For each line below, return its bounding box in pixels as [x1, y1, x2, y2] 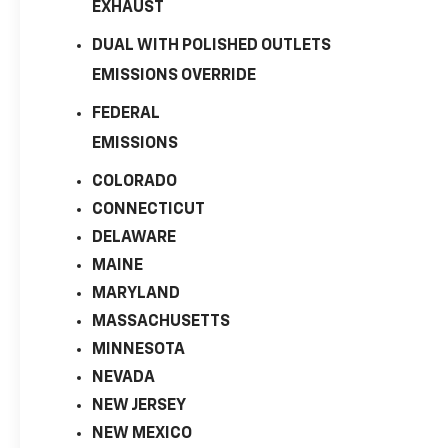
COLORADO [92, 173, 178, 190]
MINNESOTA [92, 341, 186, 358]
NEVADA [92, 369, 156, 386]
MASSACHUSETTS [92, 313, 231, 330]
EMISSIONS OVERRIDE [92, 67, 257, 84]
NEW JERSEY [92, 397, 187, 414]
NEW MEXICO [92, 425, 193, 442]
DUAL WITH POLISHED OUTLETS [92, 37, 332, 54]
